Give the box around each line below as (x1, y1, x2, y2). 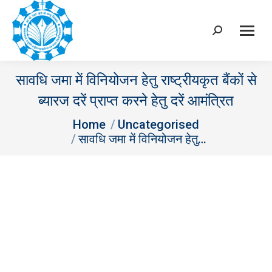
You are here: (12, 114, 65, 124)
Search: (212, 28, 243, 38)
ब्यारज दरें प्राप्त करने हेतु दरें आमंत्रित (38, 92, 234, 109)
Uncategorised (118, 117, 199, 132)
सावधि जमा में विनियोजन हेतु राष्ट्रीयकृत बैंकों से (15, 72, 257, 89)
